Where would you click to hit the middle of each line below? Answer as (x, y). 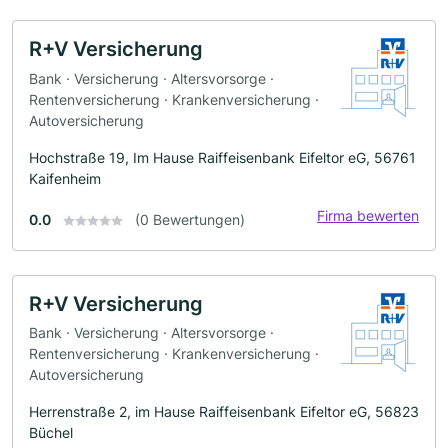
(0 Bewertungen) (190, 219)
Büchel (51, 433)
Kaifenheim (65, 178)
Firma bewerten (368, 215)
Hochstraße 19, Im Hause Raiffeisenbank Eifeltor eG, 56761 (222, 157)
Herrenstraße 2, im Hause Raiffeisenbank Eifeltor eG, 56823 (224, 412)
